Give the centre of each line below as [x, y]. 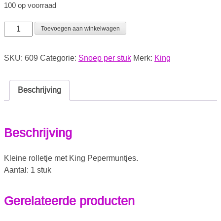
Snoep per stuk [105, 58]
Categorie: [59, 58]
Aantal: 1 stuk [28, 170]
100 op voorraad [30, 6]
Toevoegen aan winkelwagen [81, 29]
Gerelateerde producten [69, 201]
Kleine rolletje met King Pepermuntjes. [71, 158]
